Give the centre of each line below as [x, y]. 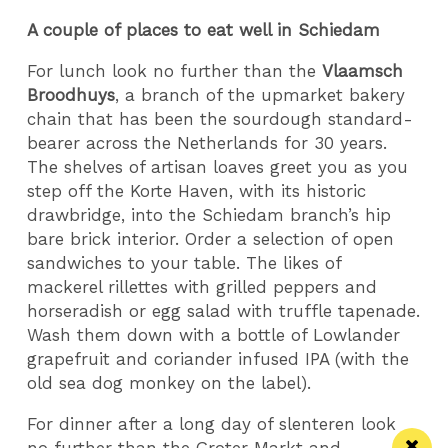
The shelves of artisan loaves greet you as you [218, 166]
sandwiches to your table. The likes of [184, 262]
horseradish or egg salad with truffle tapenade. [224, 310]
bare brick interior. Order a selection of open [211, 238]
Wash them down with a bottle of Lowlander [214, 334]
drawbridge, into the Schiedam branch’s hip [209, 214]
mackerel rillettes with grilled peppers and [202, 286]
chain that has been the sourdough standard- [220, 118]
